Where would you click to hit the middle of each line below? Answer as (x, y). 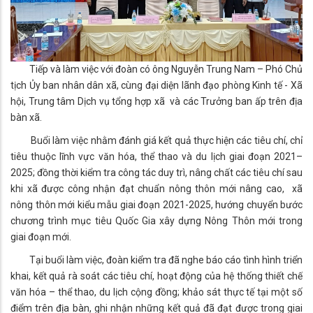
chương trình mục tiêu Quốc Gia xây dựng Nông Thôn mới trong (156, 221)
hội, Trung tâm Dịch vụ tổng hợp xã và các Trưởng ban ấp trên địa (156, 102)
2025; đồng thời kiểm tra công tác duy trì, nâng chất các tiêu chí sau (156, 173)
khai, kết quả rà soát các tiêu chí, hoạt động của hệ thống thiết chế (156, 276)
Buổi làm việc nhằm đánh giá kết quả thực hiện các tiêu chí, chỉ (156, 141)
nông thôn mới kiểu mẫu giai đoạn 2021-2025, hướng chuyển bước (156, 205)
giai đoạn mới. (41, 237)
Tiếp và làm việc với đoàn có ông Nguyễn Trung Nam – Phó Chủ (156, 70)
